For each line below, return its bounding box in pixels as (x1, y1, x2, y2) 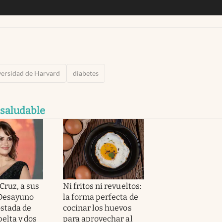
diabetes (73, 69, 99, 77)
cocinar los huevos (63, 203, 132, 213)
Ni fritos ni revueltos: (63, 181, 141, 191)
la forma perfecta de (63, 192, 138, 202)
